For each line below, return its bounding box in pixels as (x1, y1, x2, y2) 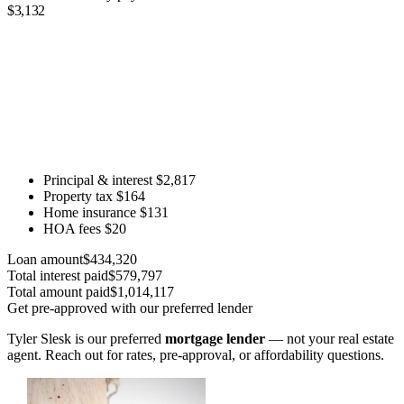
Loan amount (7, 252, 83, 268)
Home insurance (43, 205, 136, 221)
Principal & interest (43, 172, 152, 188)
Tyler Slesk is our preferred (7, 331, 165, 347)
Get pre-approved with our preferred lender (7, 300, 252, 317)
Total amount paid (7, 284, 110, 300)
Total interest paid (7, 268, 108, 284)
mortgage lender (165, 331, 265, 347)
